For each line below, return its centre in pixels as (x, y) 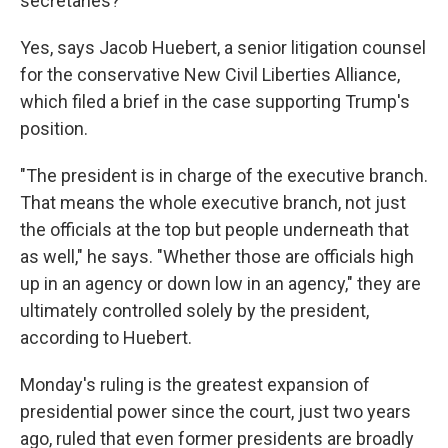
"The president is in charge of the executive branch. (224, 175)
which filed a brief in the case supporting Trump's (215, 101)
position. (54, 128)
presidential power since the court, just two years (215, 411)
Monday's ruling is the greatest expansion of (195, 384)
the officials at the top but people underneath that (214, 229)
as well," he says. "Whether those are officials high (217, 256)
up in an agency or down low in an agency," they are (220, 283)
